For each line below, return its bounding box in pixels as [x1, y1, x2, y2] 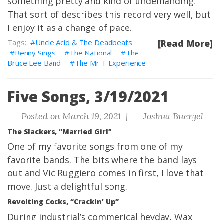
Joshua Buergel [141, 110, 203, 122]
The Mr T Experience [75, 58, 146, 68]
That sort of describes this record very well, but [7, 8, 211, 20]
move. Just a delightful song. [7, 180, 127, 192]
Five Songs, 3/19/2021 [7, 86, 169, 107]
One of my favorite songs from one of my [7, 140, 183, 152]
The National [69, 48, 112, 57]
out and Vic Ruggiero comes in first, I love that [7, 167, 204, 179]
